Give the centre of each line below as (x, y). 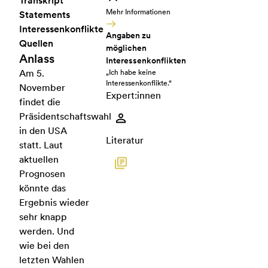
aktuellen (39, 159)
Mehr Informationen (138, 12)
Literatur (124, 140)
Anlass (37, 59)
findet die (40, 102)
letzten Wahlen (52, 260)
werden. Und (47, 231)
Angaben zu (128, 35)
